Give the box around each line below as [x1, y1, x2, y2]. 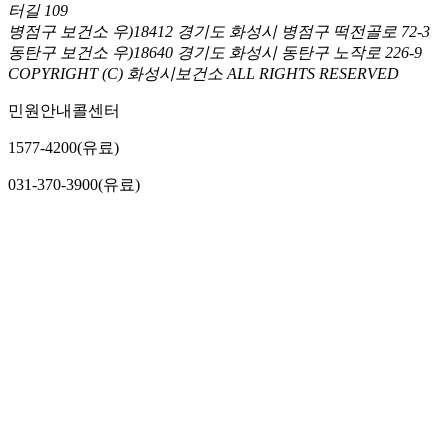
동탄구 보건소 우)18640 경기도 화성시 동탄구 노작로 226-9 [8, 44, 422, 62]
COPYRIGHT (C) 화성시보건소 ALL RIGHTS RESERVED [8, 65, 399, 83]
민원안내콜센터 [8, 102, 120, 120]
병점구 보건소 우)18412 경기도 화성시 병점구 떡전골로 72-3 [8, 23, 430, 41]
